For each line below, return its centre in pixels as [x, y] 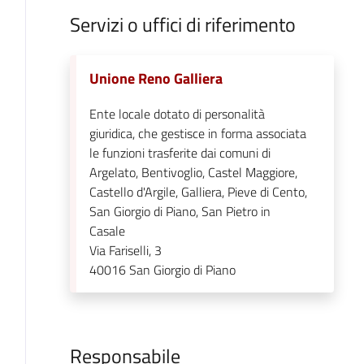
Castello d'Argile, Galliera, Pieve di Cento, [198, 192]
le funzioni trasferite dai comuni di [180, 153]
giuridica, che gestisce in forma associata [197, 133]
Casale [107, 231]
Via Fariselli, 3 [125, 250]
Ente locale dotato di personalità [177, 114]
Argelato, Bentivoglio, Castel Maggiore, [193, 172]
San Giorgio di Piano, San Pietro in [180, 211]
